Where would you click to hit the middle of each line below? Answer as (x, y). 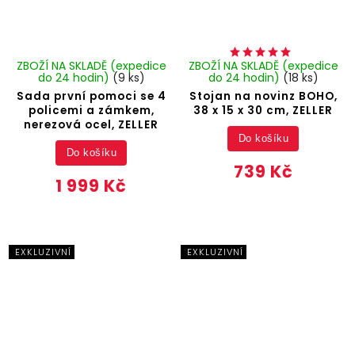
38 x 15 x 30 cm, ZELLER (263, 111)
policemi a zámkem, (91, 111)
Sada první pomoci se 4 (91, 97)
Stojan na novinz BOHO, (263, 97)
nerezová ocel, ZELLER (92, 125)
